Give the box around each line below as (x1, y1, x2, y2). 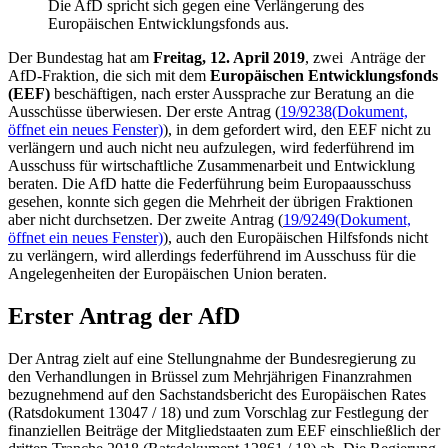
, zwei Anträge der (305, 49, 425, 67)
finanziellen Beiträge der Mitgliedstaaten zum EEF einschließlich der (8, 421, 440, 439)
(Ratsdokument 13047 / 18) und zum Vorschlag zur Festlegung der (8, 403, 428, 421)
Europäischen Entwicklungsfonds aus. (48, 15, 289, 33)
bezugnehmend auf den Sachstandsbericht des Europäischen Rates (8, 385, 426, 403)
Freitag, (153, 49, 206, 67)
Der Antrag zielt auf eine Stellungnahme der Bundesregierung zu (8, 349, 416, 367)
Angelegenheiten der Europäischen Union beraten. (8, 265, 327, 283)
